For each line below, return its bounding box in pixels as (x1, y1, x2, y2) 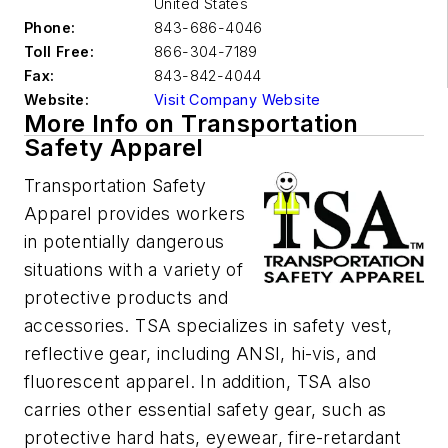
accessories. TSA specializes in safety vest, (24, 315, 393, 336)
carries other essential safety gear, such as (24, 399, 387, 420)
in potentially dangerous (24, 231, 225, 252)
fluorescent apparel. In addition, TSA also (24, 371, 372, 392)
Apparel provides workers (24, 203, 246, 224)
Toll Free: (24, 43, 94, 60)
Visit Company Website (154, 91, 321, 108)
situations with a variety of (24, 259, 244, 280)
